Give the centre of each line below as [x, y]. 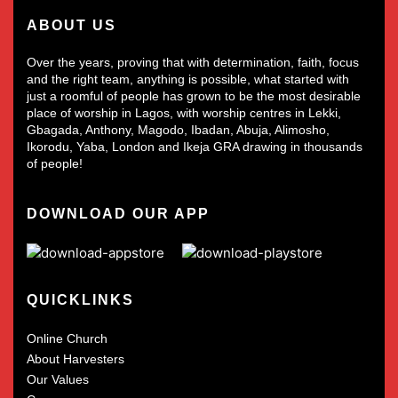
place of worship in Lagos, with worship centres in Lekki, [184, 112]
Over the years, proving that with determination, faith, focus [193, 62]
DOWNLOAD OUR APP [118, 213]
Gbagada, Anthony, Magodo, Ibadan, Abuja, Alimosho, [178, 129]
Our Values [58, 379]
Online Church [67, 338]
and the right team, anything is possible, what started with [188, 79]
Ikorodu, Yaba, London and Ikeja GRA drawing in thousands [195, 146]
